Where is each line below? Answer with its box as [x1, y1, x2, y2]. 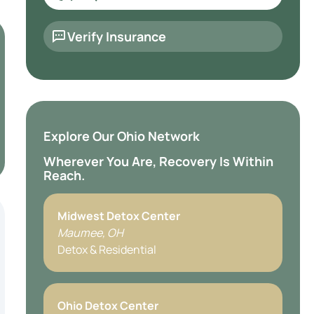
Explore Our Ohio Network [43, 128, 200, 144]
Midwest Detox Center [57, 208, 180, 224]
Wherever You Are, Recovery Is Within [43, 153, 273, 170]
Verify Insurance [67, 28, 166, 45]
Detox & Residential [57, 242, 156, 257]
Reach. [43, 167, 85, 184]
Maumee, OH [57, 225, 123, 240]
